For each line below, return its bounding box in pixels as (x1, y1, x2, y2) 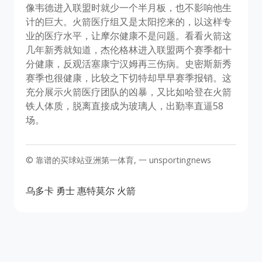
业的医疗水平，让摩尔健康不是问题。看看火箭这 (26, 29, 232, 42)
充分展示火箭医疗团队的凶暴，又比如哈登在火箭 (26, 85, 232, 98)
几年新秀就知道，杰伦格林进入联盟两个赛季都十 (26, 43, 232, 56)
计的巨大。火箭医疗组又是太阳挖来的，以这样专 (26, 15, 232, 28)
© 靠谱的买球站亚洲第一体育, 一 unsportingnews (26, 154, 211, 166)
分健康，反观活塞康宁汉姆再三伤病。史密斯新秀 (26, 57, 232, 70)
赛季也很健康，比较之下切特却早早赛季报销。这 (26, 71, 232, 84)
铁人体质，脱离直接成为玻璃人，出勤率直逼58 (26, 99, 223, 112)
